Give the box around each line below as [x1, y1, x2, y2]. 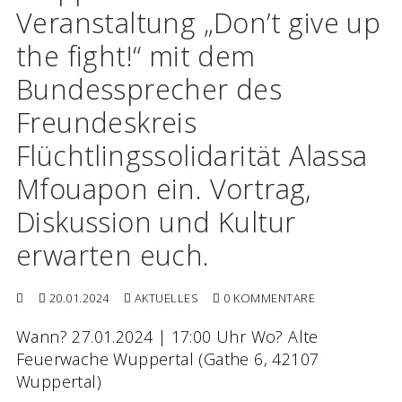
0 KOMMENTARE [220, 290, 315, 307]
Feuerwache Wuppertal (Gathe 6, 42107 [16, 348, 319, 371]
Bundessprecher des [16, 70, 283, 109]
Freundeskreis [16, 103, 197, 142]
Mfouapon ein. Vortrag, [16, 170, 312, 208]
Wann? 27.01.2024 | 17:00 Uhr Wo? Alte [16, 326, 319, 348]
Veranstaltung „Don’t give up [16, 4, 381, 42]
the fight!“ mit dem [16, 37, 256, 75]
